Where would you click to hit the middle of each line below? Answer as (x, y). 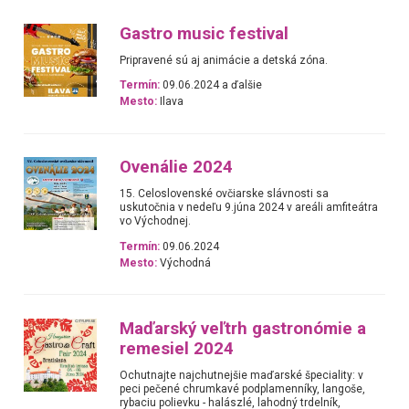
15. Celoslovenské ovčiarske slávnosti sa (225, 194)
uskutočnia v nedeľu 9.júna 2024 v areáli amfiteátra (249, 208)
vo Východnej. (156, 221)
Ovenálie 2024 (177, 168)
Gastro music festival (204, 33)
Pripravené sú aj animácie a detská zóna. (224, 60)
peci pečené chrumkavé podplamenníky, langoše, (243, 389)
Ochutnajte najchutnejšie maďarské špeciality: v (242, 375)
